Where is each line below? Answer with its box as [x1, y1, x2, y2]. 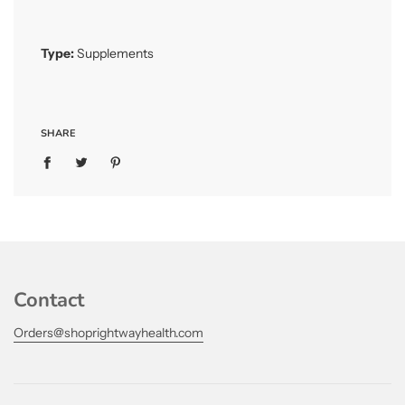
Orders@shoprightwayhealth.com [14, 325, 203, 342]
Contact [14, 286, 84, 314]
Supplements [77, 45, 154, 61]
